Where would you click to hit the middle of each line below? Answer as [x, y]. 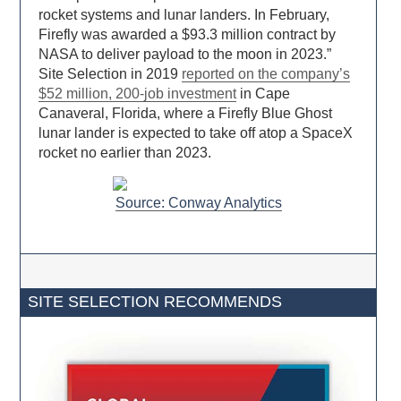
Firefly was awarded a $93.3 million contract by [188, 35]
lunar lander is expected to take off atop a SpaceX [196, 133]
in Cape [264, 94]
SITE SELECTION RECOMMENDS [155, 302]
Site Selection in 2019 [111, 74]
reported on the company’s [266, 74]
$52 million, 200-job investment [138, 94]
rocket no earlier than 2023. [125, 153]
